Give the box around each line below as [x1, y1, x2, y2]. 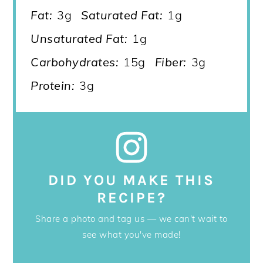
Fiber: [154, 55, 187, 70]
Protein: [31, 78, 75, 93]
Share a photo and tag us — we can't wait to [35, 213, 228, 224]
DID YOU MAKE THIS [48, 171, 215, 189]
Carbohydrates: [31, 55, 119, 70]
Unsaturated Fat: [31, 31, 128, 46]
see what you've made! [82, 228, 181, 240]
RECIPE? [96, 189, 167, 207]
